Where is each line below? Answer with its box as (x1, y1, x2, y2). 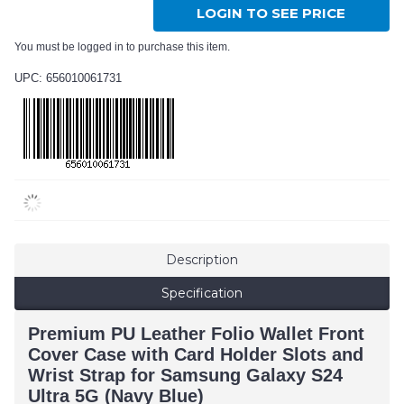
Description (166, 252, 238, 269)
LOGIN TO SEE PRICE (197, 5, 346, 23)
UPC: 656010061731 (14, 71, 122, 86)
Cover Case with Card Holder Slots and (28, 344, 363, 365)
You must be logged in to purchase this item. (14, 41, 230, 54)
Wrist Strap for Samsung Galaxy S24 (28, 365, 343, 386)
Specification (161, 285, 243, 302)
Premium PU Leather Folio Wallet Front (28, 324, 364, 344)
